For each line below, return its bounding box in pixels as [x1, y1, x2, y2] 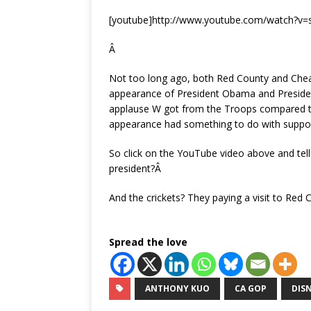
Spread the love [109, 235, 187, 249]
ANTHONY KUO [145, 283, 210, 294]
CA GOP [235, 283, 267, 294]
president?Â [109, 162, 164, 175]
